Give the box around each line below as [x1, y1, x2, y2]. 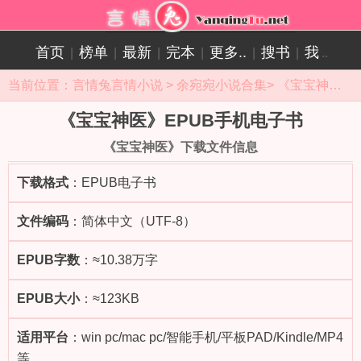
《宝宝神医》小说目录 [277, 78, 329, 92]
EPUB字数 [17, 253, 80, 267]
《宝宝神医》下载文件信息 [103, 140, 258, 154]
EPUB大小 [17, 292, 80, 305]
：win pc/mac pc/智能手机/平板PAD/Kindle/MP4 [68, 330, 343, 344]
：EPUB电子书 [68, 176, 156, 189]
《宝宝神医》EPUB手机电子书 [58, 110, 303, 131]
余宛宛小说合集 [176, 78, 267, 92]
